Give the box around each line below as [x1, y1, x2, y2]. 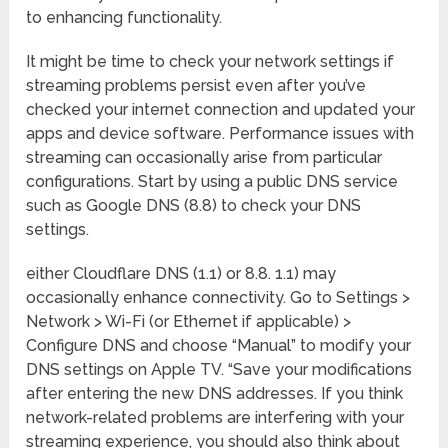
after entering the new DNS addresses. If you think [26, 384, 404, 404]
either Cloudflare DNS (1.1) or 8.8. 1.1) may [26, 264, 337, 284]
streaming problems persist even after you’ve [26, 76, 367, 96]
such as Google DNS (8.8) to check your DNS [26, 196, 362, 216]
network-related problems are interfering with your [26, 408, 405, 428]
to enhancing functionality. [26, 8, 223, 28]
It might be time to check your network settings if [26, 52, 395, 72]
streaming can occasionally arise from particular [26, 148, 383, 168]
